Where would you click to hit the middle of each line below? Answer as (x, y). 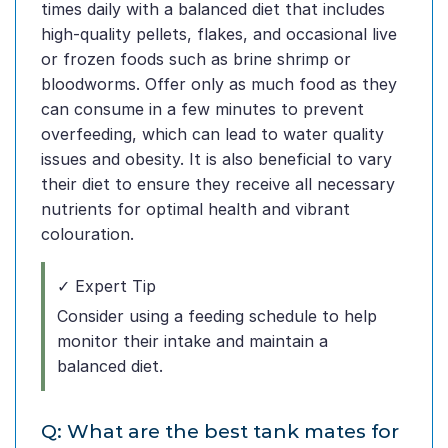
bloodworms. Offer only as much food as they (219, 84)
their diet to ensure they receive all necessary (218, 184)
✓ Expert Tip (106, 286)
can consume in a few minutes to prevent (202, 109)
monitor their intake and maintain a (192, 341)
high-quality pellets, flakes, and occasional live (219, 34)
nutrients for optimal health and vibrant (195, 209)
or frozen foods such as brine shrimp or (196, 59)
